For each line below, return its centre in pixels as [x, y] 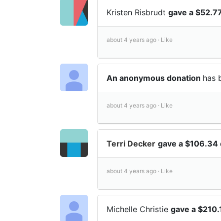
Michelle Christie [139, 209]
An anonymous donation [155, 78]
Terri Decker [131, 143]
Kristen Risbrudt [137, 12]
